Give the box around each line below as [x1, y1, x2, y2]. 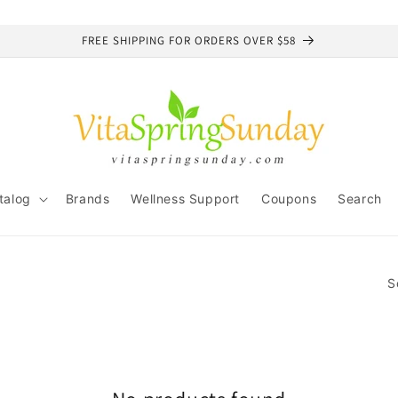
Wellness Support [131, 191, 240, 206]
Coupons [261, 191, 317, 206]
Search [338, 191, 382, 206]
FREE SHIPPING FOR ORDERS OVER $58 [82, 33, 296, 48]
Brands [65, 191, 110, 206]
